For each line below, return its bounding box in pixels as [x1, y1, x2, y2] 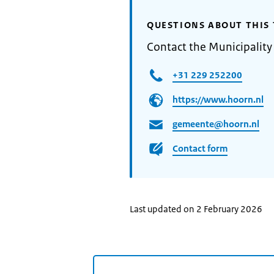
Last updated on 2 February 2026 [130, 203, 262, 215]
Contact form [172, 142, 228, 154]
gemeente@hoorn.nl [172, 117, 259, 130]
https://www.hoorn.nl [172, 93, 264, 105]
